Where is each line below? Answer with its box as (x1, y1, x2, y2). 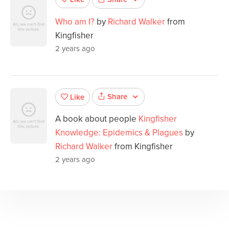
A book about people (55, 113, 139, 125)
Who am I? (55, 16, 95, 28)
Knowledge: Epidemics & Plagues (55, 127, 183, 139)
